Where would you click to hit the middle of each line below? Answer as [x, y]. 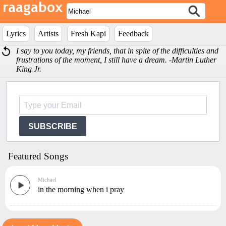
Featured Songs [38, 156]
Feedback [133, 34]
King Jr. [29, 69]
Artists [48, 34]
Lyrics [16, 34]
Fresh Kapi [88, 34]
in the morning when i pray [81, 189]
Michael [47, 180]
